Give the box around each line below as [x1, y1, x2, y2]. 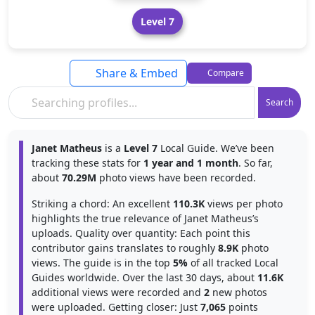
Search [266, 96, 293, 108]
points [226, 300, 258, 314]
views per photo [205, 197, 283, 210]
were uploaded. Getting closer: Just [32, 300, 200, 314]
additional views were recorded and [32, 285, 204, 299]
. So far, [238, 156, 273, 169]
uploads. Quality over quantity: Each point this [32, 226, 250, 240]
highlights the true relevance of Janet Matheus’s [32, 212, 259, 225]
